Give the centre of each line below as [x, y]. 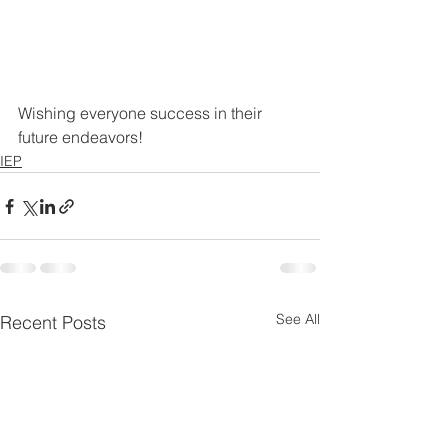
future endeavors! [80, 137]
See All [298, 319]
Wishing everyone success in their [142, 113]
